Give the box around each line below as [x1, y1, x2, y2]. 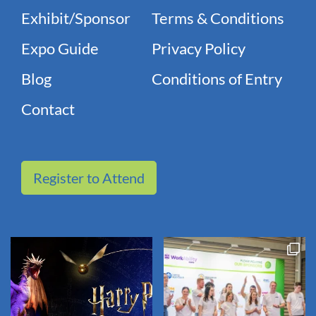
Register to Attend [33, 169, 145, 187]
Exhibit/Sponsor [21, 8, 130, 28]
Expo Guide [21, 39, 99, 59]
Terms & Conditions [152, 8, 284, 28]
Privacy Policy [152, 39, 245, 59]
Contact [21, 99, 75, 119]
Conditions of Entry [152, 69, 282, 89]
